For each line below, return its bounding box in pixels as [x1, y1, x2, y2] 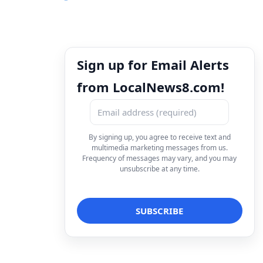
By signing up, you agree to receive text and [88, 131, 231, 142]
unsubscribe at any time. [119, 163, 200, 174]
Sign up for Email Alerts [77, 55, 229, 73]
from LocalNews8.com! [77, 77, 224, 96]
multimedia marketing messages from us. [91, 142, 228, 153]
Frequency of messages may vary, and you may [82, 153, 237, 163]
